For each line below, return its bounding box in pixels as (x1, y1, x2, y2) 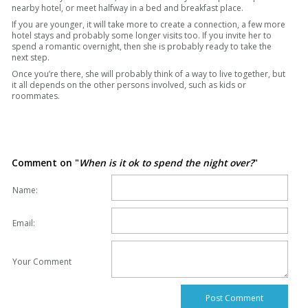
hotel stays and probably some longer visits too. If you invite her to (12, 30, 272, 42)
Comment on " (12, 156, 80, 170)
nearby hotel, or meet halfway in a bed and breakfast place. (12, 2, 244, 14)
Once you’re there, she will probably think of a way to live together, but (12, 68, 286, 80)
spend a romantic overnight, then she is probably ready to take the (12, 41, 272, 53)
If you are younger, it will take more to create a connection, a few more (12, 19, 286, 31)
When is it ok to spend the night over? (79, 156, 254, 170)
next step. (12, 52, 50, 64)
